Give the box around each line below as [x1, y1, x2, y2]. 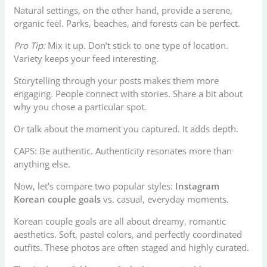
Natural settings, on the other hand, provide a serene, [14, 4, 233, 17]
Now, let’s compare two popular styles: [14, 180, 176, 193]
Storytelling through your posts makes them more [14, 74, 219, 87]
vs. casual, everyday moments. [101, 193, 229, 206]
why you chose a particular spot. [14, 101, 147, 113]
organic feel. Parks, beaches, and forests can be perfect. [14, 17, 241, 30]
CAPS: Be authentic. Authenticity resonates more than [14, 145, 232, 157]
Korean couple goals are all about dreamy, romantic [14, 215, 226, 228]
